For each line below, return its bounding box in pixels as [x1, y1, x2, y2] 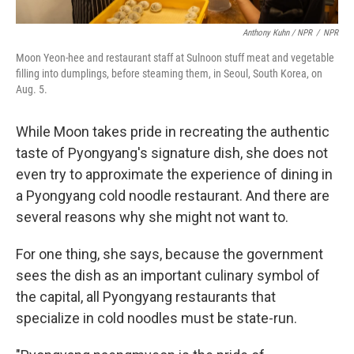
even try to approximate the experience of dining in [16, 166, 333, 183]
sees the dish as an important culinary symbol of [16, 267, 320, 284]
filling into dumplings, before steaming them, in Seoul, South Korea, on [16, 67, 322, 80]
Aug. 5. [16, 83, 47, 96]
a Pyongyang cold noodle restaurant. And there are [16, 187, 330, 204]
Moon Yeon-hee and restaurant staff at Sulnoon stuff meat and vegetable [16, 51, 334, 64]
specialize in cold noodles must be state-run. [16, 310, 297, 326]
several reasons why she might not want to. [16, 209, 288, 225]
